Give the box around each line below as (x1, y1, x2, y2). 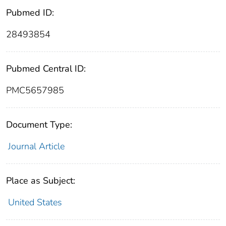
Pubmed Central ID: (6, 63, 86, 75)
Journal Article (8, 140, 65, 153)
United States (8, 196, 62, 209)
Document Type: (6, 119, 72, 131)
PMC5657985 (6, 84, 64, 97)
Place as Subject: (6, 175, 75, 187)
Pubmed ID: (6, 7, 54, 19)
